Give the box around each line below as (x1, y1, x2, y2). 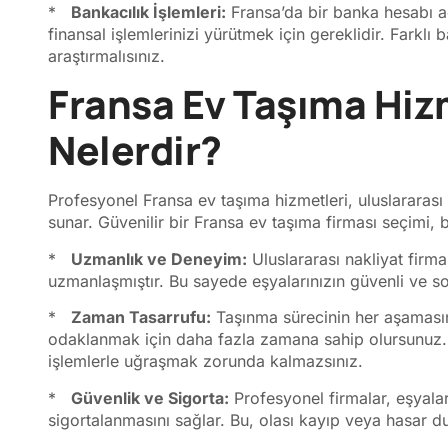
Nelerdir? (48, 123, 222, 178)
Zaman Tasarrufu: (71, 307, 211, 328)
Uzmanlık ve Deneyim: (71, 248, 247, 269)
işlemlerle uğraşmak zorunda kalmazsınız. (48, 351, 363, 372)
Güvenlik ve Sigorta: (71, 387, 229, 408)
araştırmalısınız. (48, 45, 165, 66)
